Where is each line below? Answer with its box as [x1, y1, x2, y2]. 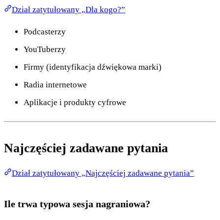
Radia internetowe [24, 80, 87, 89]
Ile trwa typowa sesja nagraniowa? [4, 198, 150, 209]
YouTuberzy [24, 44, 66, 54]
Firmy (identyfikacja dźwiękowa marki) [24, 62, 162, 72]
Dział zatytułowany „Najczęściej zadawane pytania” [12, 168, 194, 178]
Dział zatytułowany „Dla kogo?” [12, 4, 125, 14]
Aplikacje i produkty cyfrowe [24, 97, 126, 107]
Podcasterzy [24, 27, 66, 36]
